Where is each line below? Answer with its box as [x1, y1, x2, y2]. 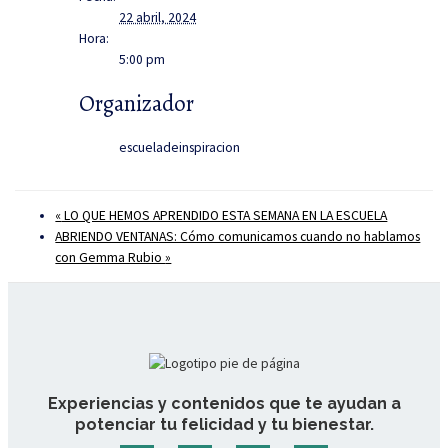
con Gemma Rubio [55, 249, 166, 267]
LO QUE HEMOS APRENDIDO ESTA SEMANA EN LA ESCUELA [61, 207, 388, 225]
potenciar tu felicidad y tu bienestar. [74, 414, 374, 434]
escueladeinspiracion [119, 139, 241, 157]
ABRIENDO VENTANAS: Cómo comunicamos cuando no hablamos [55, 228, 421, 246]
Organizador [79, 88, 195, 120]
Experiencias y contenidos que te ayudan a [47, 393, 401, 413]
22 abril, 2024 [119, 9, 197, 27]
